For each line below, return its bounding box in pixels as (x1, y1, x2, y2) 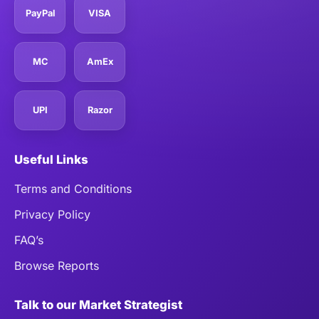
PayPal (25, 8, 55, 19)
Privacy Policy (14, 206, 90, 221)
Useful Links (14, 152, 88, 167)
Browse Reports (14, 258, 99, 273)
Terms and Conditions (14, 181, 132, 196)
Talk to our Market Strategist (14, 297, 182, 312)
